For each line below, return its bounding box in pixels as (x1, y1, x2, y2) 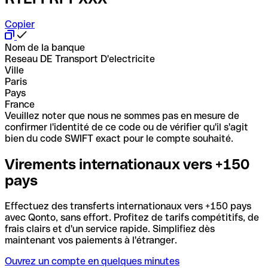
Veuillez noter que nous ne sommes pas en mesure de (5, 109, 239, 121)
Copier (5, 18, 35, 30)
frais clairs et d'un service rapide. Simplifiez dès (5, 223, 215, 234)
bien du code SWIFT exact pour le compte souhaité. (5, 132, 233, 144)
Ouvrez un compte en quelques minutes (5, 255, 179, 267)
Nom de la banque (5, 41, 85, 53)
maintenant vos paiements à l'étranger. (5, 234, 177, 246)
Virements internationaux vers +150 (5, 156, 249, 172)
